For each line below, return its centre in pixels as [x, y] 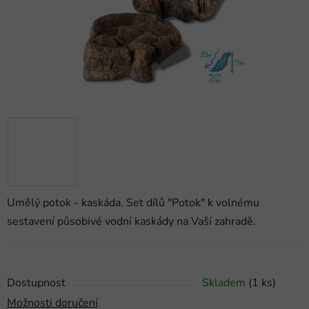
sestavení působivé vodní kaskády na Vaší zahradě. [131, 222]
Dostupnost [36, 283]
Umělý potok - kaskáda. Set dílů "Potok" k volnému [133, 203]
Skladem [225, 283]
